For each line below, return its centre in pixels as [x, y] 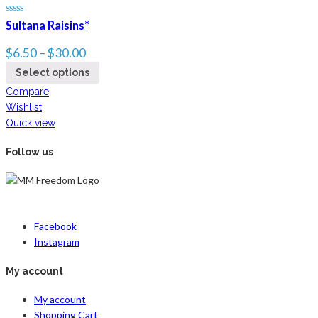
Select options [53, 73]
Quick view [31, 122]
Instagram [57, 242]
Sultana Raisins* [48, 26]
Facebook [55, 226]
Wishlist [24, 107]
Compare [27, 91]
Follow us [29, 152]
